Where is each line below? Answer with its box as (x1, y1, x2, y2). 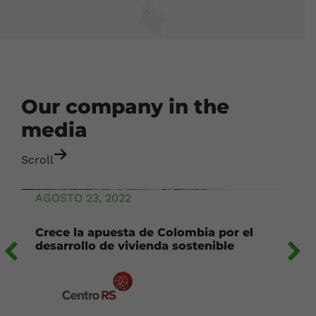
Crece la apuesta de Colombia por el (35, 226, 253, 240)
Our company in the (21, 95, 229, 119)
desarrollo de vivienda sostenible (35, 239, 234, 253)
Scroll (21, 153, 54, 167)
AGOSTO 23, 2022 (35, 191, 131, 205)
